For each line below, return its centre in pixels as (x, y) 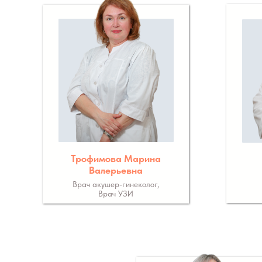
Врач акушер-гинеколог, (116, 184)
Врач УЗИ (116, 194)
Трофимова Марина (116, 158)
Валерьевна (116, 170)
